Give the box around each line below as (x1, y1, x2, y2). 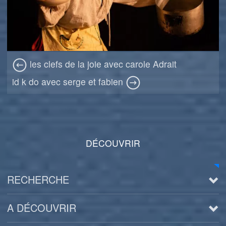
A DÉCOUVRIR (7, 200, 77, 215)
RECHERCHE (7, 172, 70, 187)
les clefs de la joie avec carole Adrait (27, 57, 177, 70)
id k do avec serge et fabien (12, 75, 126, 88)
